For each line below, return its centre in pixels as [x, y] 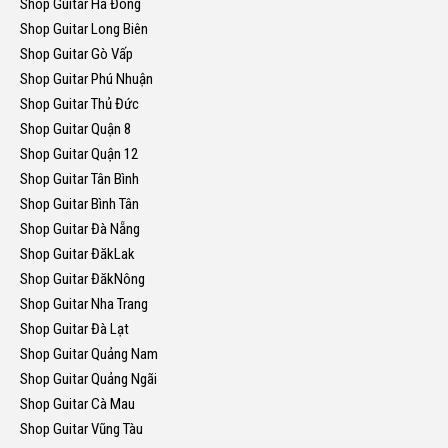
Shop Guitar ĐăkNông [82, 279]
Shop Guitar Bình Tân [79, 204]
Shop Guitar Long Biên [84, 29]
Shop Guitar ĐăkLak [77, 254]
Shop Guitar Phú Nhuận [86, 79]
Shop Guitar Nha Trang [84, 304]
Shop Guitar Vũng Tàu [81, 429]
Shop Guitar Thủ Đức [79, 104]
